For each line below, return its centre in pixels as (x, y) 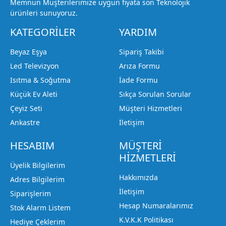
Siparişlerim (31, 193)
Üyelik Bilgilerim (38, 165)
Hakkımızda (138, 177)
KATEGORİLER (43, 32)
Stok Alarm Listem (40, 207)
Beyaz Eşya (29, 51)
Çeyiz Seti (26, 108)
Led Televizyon (35, 66)
